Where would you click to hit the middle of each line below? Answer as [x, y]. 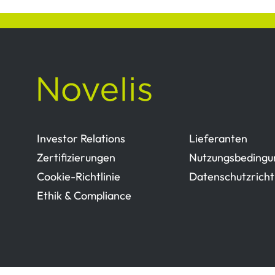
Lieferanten [218, 138]
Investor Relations [81, 138]
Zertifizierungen [76, 157]
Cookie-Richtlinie [79, 176]
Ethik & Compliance [84, 195]
